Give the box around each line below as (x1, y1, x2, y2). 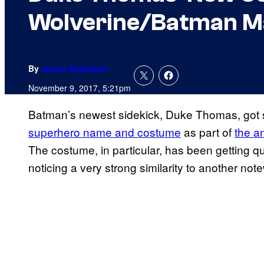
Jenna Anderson (41, 62, 108, 75)
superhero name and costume (28, 124, 181, 140)
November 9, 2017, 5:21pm (28, 82, 131, 94)
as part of (181, 124, 235, 140)
